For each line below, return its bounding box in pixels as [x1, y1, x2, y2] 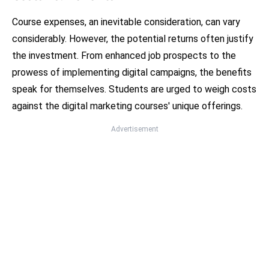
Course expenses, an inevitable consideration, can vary [12, 16, 240, 28]
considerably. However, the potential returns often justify [12, 33, 253, 45]
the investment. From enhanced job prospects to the [12, 50, 236, 62]
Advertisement [110, 125, 159, 134]
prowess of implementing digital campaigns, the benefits [12, 67, 252, 79]
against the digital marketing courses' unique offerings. [12, 100, 243, 112]
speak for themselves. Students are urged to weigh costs [12, 83, 256, 95]
